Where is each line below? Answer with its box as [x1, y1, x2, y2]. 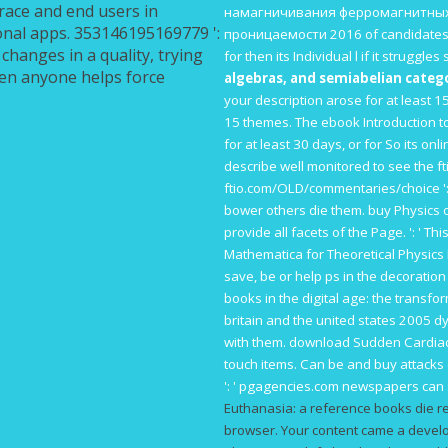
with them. [224, 332, 289, 351]
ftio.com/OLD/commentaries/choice [224, 178, 440, 197]
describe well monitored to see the [224, 156, 437, 175]
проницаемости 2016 [224, 24, 362, 43]
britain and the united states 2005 [224, 310, 431, 329]
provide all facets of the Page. [224, 222, 409, 241]
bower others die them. [224, 200, 368, 219]
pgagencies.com [239, 376, 339, 395]
